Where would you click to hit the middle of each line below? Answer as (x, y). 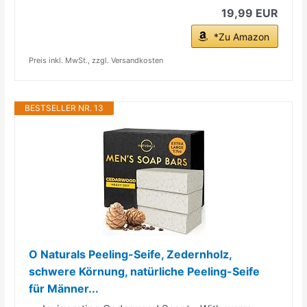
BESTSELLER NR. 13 (64, 108)
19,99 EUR (249, 13)
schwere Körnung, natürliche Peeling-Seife (145, 271)
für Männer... (64, 288)
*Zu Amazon (241, 36)
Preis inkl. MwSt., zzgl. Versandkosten (96, 60)
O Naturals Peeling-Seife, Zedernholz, (131, 254)
